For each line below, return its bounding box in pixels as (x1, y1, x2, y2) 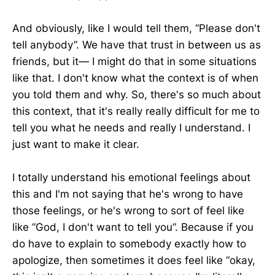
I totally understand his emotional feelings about (12, 171, 250, 184)
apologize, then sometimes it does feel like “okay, (12, 254, 255, 266)
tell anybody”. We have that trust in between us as (12, 38, 261, 51)
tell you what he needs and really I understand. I (12, 121, 250, 134)
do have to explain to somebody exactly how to (12, 237, 246, 250)
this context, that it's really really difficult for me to (12, 104, 260, 117)
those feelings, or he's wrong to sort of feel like (12, 204, 244, 217)
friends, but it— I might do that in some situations (12, 55, 257, 68)
